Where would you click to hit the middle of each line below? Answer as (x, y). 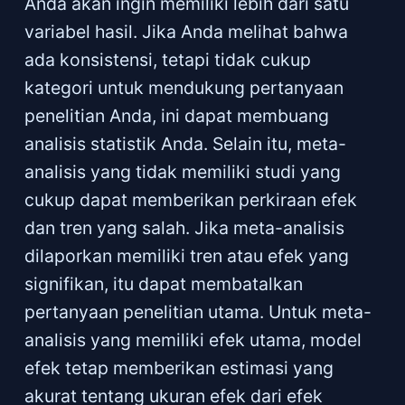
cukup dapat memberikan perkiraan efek (190, 199)
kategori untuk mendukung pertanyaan (184, 87)
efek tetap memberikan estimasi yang (179, 367)
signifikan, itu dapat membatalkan (163, 283)
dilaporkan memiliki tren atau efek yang (186, 255)
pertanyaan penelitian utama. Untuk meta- (198, 311)
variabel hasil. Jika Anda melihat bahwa (186, 31)
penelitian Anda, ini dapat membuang (176, 115)
